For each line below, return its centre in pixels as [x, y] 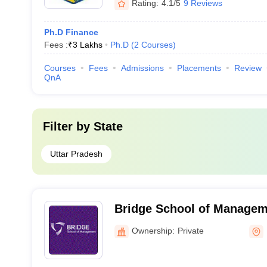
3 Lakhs [87, 45]
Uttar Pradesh [76, 154]
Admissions [142, 68]
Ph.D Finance [71, 32]
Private [190, 230]
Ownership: [153, 230]
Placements [199, 68]
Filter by [68, 126]
